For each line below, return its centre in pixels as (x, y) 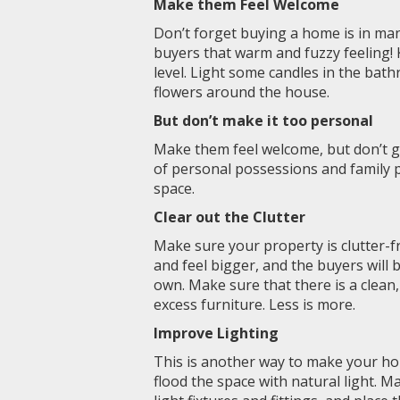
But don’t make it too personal (263, 121)
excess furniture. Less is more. (254, 304)
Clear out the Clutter (229, 217)
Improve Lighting (216, 333)
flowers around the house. (242, 92)
